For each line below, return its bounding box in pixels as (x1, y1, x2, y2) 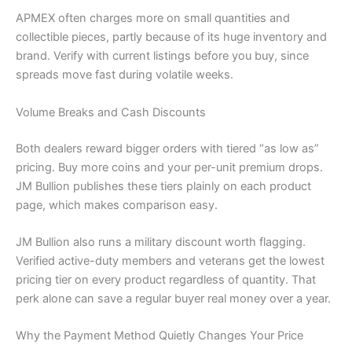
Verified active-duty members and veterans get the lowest (16, 254, 324, 269)
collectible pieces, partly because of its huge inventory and (16, 30, 327, 45)
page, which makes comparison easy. (16, 197, 218, 212)
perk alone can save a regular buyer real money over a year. (16, 291, 331, 306)
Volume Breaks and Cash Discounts (16, 104, 206, 119)
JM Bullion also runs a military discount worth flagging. (16, 235, 306, 250)
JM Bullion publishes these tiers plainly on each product (16, 178, 311, 193)
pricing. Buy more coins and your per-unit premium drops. (16, 159, 323, 174)
